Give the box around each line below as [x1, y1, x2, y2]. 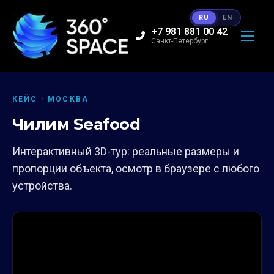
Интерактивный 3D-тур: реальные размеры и [12, 144, 239, 158]
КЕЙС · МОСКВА [12, 94, 89, 103]
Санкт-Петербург [151, 37, 208, 46]
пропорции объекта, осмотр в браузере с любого [12, 161, 259, 175]
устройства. [12, 179, 72, 192]
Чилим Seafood [12, 114, 141, 134]
